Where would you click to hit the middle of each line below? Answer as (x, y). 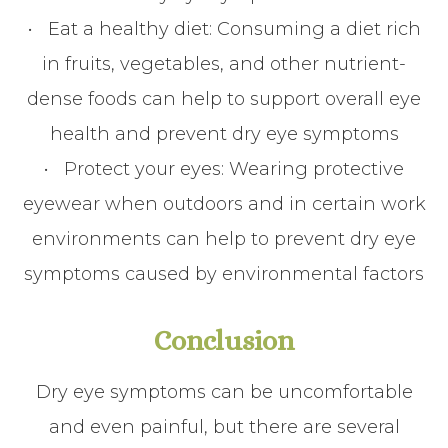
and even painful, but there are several (224, 427)
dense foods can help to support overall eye (224, 99)
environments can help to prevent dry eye (224, 239)
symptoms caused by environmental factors (224, 274)
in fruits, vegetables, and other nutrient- (224, 64)
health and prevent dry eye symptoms (224, 134)
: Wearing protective (312, 169)
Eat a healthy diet (128, 29)
